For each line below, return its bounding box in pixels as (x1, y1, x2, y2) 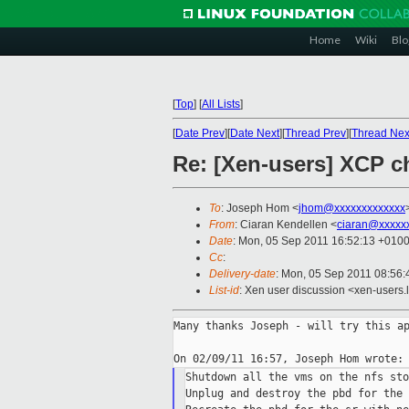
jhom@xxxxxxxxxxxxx (299, 202, 405, 215)
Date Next (230, 127, 279, 140)
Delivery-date (209, 267, 276, 281)
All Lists (202, 98, 240, 110)
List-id (209, 284, 239, 298)
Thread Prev (285, 127, 346, 140)
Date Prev (175, 127, 225, 140)
